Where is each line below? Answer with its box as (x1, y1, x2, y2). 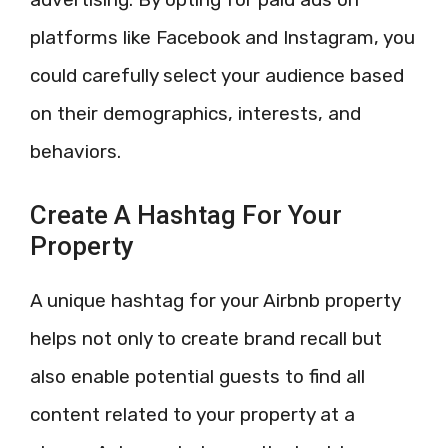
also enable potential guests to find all (30, 364, 365, 388)
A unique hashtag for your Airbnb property (30, 288, 400, 312)
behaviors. (30, 140, 121, 163)
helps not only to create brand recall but (30, 326, 382, 350)
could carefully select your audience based (30, 64, 404, 87)
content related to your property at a (30, 402, 355, 426)
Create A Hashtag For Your (30, 199, 342, 230)
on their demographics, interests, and (30, 102, 361, 125)
